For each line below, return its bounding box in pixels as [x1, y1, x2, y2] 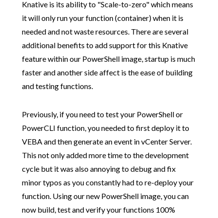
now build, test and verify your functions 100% [21, 204, 175, 214]
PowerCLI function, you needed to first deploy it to [21, 123, 189, 132]
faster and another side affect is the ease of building [21, 67, 193, 77]
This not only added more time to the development [21, 150, 189, 160]
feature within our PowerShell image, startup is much [21, 54, 195, 63]
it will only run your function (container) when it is [21, 13, 183, 22]
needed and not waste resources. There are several [21, 26, 188, 36]
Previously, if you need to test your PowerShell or [21, 109, 183, 119]
